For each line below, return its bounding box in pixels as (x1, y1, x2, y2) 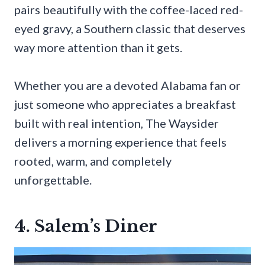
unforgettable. (14, 173, 92, 188)
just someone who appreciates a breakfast (14, 97, 236, 112)
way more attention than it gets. (14, 40, 182, 55)
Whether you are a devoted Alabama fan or (14, 78, 241, 93)
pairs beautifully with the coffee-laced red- (14, 2, 243, 17)
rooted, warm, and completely (14, 154, 172, 169)
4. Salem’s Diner (14, 216, 157, 237)
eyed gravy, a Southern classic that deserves (14, 21, 245, 36)
